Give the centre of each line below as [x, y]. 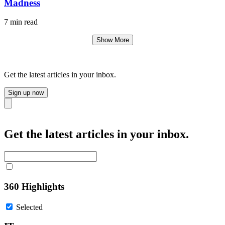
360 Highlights [34, 186]
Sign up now [26, 93]
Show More [113, 40]
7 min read [21, 22]
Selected [29, 207]
